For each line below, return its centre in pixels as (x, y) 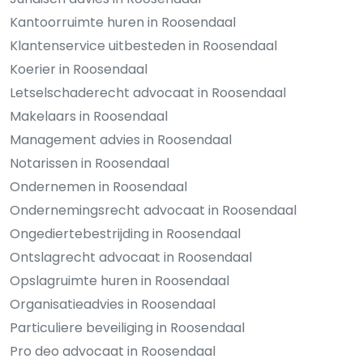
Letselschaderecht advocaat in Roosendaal (148, 92)
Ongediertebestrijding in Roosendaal (125, 233)
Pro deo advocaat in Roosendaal (113, 351)
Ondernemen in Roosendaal (98, 186)
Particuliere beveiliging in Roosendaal (127, 327)
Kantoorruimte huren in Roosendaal (123, 22)
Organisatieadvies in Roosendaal (113, 304)
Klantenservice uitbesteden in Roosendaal (143, 45)
